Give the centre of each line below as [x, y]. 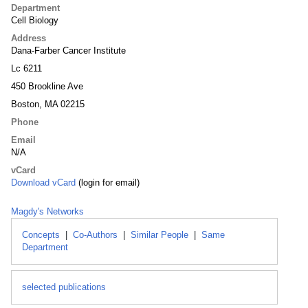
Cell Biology [35, 20]
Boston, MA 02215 [48, 104]
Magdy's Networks [47, 211]
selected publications [64, 287]
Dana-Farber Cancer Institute [68, 51]
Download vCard [43, 183]
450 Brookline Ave [47, 86]
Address [29, 38]
